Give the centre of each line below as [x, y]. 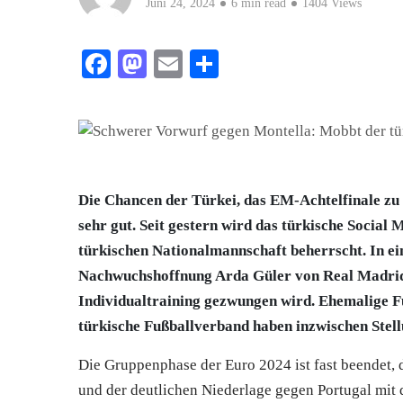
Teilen [255, 64]
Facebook [166, 64]
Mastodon [204, 64]
